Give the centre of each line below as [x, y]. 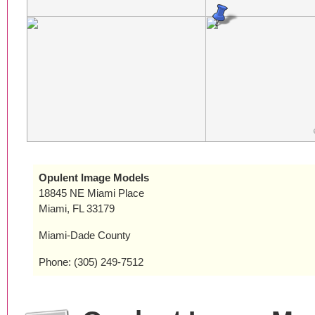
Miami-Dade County [85, 235]
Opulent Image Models [94, 178]
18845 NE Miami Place [91, 193]
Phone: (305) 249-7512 [91, 262]
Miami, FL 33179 [77, 208]
